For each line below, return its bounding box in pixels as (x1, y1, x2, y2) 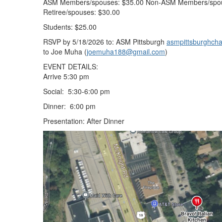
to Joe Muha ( (43, 46, 87, 56)
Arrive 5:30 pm (43, 71, 89, 81)
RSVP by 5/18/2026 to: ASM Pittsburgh (43, 36, 166, 47)
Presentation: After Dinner (43, 115, 126, 126)
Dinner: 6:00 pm (43, 101, 96, 111)
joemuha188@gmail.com (87, 46, 165, 56)
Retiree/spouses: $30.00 (43, 6, 120, 17)
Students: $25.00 (43, 21, 97, 32)
